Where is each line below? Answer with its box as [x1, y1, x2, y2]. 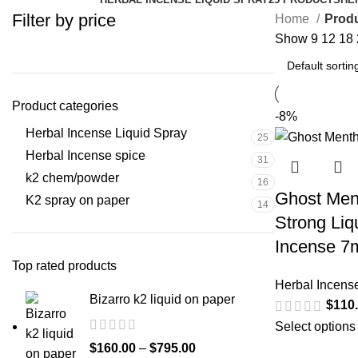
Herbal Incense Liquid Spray [26, 126, 187, 140]
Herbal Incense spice [26, 149, 145, 162]
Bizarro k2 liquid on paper [89, 292, 235, 306]
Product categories [12, 99, 118, 113]
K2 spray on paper [26, 193, 129, 207]
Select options [274, 319, 356, 333]
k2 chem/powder [26, 171, 119, 185]
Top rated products [12, 259, 117, 272]
